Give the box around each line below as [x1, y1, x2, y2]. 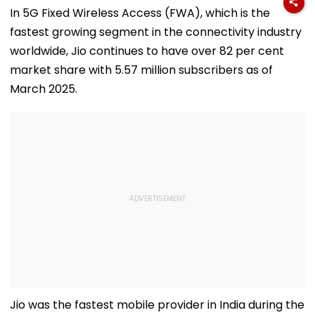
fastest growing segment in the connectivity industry [10, 23, 302, 40]
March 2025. [10, 80, 77, 97]
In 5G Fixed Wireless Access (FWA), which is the [10, 4, 270, 21]
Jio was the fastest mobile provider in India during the [10, 296, 304, 313]
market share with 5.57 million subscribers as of [10, 61, 273, 78]
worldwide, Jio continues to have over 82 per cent [10, 42, 284, 59]
